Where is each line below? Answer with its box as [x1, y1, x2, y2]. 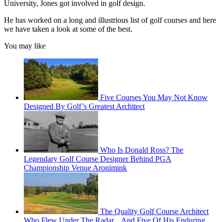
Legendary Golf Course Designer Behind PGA [24, 155, 171, 164]
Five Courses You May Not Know [100, 93, 208, 102]
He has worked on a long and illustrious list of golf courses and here [4, 16, 216, 25]
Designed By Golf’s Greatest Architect [24, 102, 145, 111]
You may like [4, 42, 46, 51]
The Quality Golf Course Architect [100, 207, 209, 216]
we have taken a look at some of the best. [4, 25, 132, 34]
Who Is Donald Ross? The [100, 146, 183, 155]
